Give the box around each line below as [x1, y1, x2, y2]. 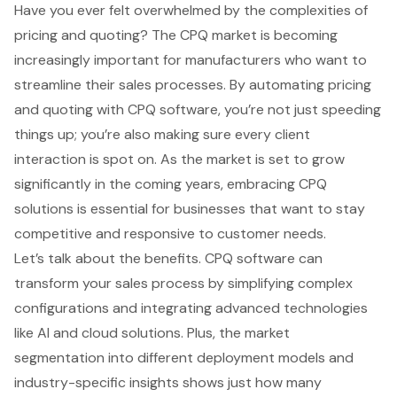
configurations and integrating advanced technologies [14, 298, 368, 317]
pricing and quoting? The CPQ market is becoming [14, 25, 338, 44]
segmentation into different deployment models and [14, 347, 354, 367]
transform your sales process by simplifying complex [14, 273, 353, 292]
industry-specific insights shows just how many [14, 372, 322, 392]
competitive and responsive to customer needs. [14, 223, 326, 243]
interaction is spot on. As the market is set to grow [14, 149, 345, 168]
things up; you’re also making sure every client [14, 124, 310, 144]
